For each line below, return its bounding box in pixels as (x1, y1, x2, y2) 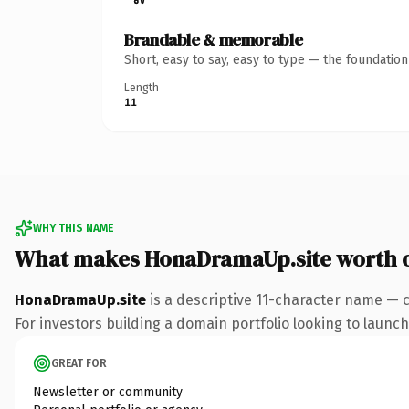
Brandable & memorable (124, 27, 303, 51)
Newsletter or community (33, 383, 183, 400)
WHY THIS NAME (33, 221, 113, 235)
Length (124, 80, 159, 94)
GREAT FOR (51, 356, 107, 370)
